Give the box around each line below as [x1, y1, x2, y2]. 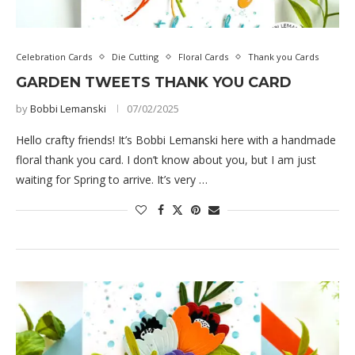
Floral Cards [178, 51, 228, 63]
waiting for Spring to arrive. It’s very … [16, 172, 208, 188]
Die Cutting [112, 51, 158, 63]
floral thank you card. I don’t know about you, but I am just [16, 152, 316, 168]
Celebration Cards [16, 51, 92, 63]
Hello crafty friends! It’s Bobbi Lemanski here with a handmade [16, 132, 336, 148]
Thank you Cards [248, 51, 319, 63]
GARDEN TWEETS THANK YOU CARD [16, 74, 292, 92]
